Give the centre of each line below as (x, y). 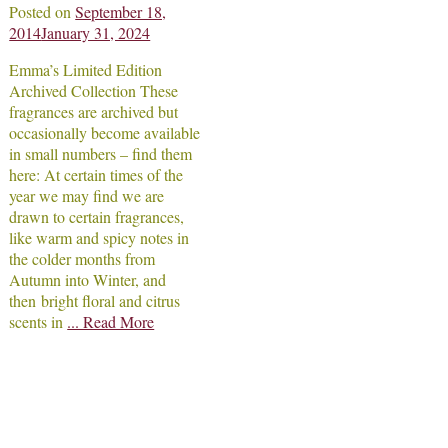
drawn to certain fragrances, (97, 217)
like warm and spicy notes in (99, 238)
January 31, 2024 (96, 33)
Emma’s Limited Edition (86, 70)
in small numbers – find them (101, 154)
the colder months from (82, 259)
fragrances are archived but (94, 112)
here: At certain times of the (96, 175)
